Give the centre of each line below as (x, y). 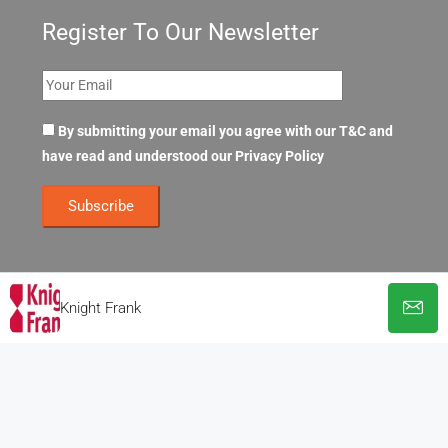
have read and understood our (138, 156)
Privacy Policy (279, 156)
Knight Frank (100, 307)
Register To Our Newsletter (180, 32)
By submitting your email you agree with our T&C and (225, 131)
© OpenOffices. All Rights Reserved (224, 318)
